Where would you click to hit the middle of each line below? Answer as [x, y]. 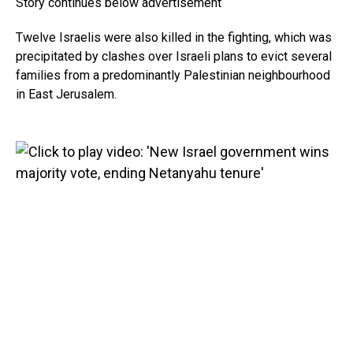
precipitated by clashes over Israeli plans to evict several [174, 56]
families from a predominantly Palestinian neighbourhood [173, 75]
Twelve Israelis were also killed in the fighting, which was [174, 37]
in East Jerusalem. [66, 94]
